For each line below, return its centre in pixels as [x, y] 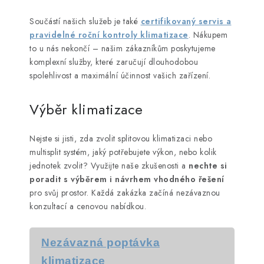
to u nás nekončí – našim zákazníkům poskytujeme [123, 49]
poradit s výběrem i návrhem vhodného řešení [127, 179]
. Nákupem [208, 35]
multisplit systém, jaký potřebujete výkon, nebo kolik [123, 152]
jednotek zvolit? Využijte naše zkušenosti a [109, 166]
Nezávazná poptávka [100, 243]
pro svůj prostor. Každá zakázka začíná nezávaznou [125, 193]
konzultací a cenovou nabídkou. [88, 207]
